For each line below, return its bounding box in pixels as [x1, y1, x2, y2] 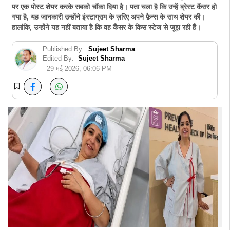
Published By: [43, 45, 84, 53]
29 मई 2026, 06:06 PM [47, 65, 112, 72]
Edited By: [43, 54, 74, 62]
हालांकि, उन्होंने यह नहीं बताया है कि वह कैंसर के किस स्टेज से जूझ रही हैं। [12, 24, 201, 31]
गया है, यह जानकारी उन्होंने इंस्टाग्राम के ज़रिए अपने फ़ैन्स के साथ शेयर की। [12, 13, 205, 21]
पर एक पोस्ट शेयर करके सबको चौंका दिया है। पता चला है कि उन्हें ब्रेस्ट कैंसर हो [12, 3, 217, 11]
